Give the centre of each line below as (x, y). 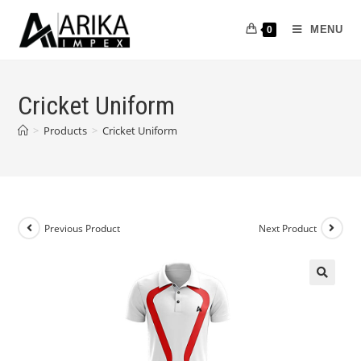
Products (66, 131)
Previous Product (83, 228)
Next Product (287, 228)
